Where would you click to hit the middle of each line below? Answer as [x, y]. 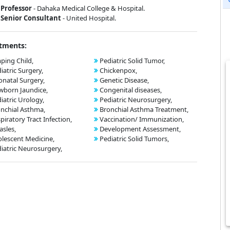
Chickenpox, [118, 70]
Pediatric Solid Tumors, [134, 139]
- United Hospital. [89, 18]
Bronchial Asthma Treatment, [144, 109]
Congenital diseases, [131, 90]
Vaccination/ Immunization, [142, 119]
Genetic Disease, [124, 80]
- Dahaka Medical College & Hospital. [89, 8]
